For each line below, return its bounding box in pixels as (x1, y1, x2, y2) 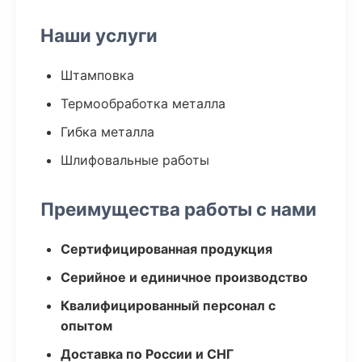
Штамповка (61, 67, 134, 83)
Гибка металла (61, 124, 154, 140)
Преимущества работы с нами (40, 198, 317, 220)
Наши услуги (40, 24, 158, 46)
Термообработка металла (61, 95, 225, 112)
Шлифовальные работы (61, 152, 209, 168)
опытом (61, 318, 112, 334)
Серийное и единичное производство (61, 269, 308, 285)
